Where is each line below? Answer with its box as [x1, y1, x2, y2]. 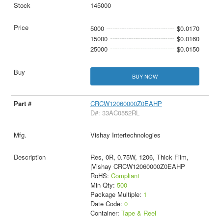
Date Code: [90, 198, 124, 208]
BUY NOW [132, 72, 158, 80]
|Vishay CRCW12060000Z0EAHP [90, 161, 185, 171]
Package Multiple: [90, 189, 143, 199]
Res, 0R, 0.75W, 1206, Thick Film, [90, 152, 189, 162]
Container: [90, 208, 121, 218]
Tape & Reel [121, 208, 156, 218]
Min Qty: [90, 180, 117, 190]
